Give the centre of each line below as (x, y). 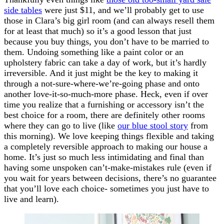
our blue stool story (153, 125)
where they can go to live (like (61, 125)
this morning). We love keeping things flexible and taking (109, 136)
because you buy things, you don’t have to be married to (106, 41)
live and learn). (31, 199)
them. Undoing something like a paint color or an (94, 52)
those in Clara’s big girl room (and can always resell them (109, 20)
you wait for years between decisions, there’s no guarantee (110, 178)
